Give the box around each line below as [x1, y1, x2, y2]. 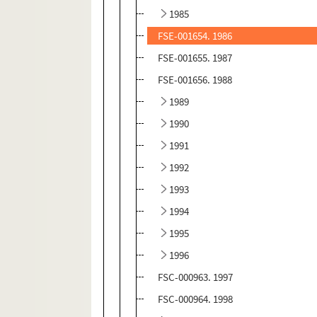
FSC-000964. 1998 [158, 292, 234, 306]
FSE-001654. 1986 [158, 29, 233, 43]
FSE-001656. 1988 [158, 73, 233, 87]
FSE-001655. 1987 [158, 51, 233, 65]
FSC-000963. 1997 [158, 270, 234, 284]
